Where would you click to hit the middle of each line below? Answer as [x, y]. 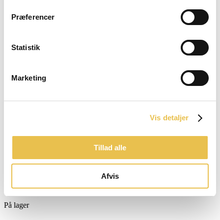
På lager [16, 205]
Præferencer [33, 17]
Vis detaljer [169, 118]
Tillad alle [110, 147]
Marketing [29, 78]
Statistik [26, 47]
